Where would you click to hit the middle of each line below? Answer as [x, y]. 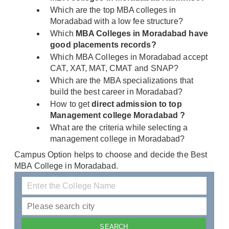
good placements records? [103, 45]
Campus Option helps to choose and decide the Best [111, 155]
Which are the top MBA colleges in [113, 10]
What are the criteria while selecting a [119, 128]
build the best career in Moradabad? [116, 92]
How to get [70, 104]
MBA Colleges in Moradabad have [142, 34]
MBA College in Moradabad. [66, 166]
